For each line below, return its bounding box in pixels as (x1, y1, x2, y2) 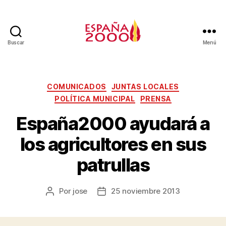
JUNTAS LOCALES (111, 82, 179, 91)
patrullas (76, 154, 150, 176)
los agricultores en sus (20, 133, 206, 155)
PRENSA (140, 94, 172, 103)
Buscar (7, 39, 25, 45)
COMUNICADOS (47, 82, 106, 91)
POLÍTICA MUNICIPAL (54, 94, 135, 103)
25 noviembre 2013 (111, 186, 180, 196)
